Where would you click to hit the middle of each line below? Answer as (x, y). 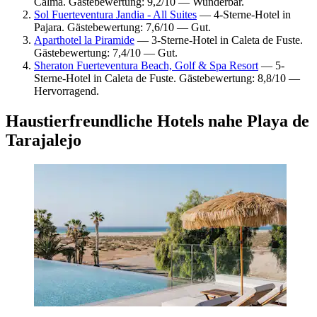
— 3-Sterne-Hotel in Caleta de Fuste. (219, 40)
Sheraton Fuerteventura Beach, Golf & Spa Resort (146, 65)
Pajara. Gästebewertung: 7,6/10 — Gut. (122, 27)
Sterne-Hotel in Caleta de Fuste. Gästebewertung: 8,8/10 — (167, 78)
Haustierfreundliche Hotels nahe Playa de (157, 121)
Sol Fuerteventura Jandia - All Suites (115, 14)
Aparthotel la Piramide (84, 40)
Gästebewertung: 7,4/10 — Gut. (106, 52)
